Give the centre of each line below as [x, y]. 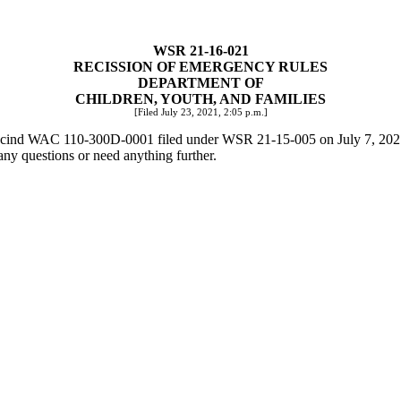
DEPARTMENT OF [200, 83]
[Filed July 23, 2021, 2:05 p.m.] [200, 112]
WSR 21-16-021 [200, 51]
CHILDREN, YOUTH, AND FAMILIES [200, 99]
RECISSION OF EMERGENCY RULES [200, 67]
